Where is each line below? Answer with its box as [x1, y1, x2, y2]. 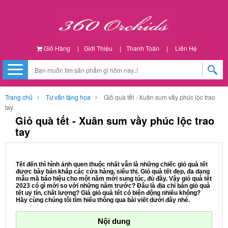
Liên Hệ [175, 44, 197, 52]
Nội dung [98, 217, 130, 225]
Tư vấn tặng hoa [46, 93, 91, 101]
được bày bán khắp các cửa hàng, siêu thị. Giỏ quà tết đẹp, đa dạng [16, 168, 210, 175]
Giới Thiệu [83, 44, 112, 52]
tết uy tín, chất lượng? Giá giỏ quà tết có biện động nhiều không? [16, 189, 201, 196]
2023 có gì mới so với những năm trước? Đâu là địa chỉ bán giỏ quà [16, 182, 210, 189]
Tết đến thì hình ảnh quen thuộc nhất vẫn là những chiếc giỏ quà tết [16, 161, 208, 168]
